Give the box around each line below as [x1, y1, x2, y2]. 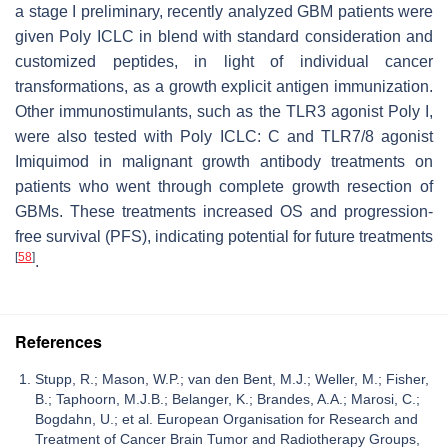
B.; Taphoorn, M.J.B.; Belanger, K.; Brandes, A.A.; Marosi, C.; [35, 391, 420, 408]
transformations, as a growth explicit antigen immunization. [15, 78, 433, 96]
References [15, 330, 102, 354]
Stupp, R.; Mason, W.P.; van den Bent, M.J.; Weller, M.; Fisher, [35, 371, 429, 388]
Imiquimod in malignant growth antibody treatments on [15, 153, 433, 171]
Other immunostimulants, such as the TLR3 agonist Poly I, [15, 103, 433, 121]
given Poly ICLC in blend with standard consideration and [15, 28, 433, 46]
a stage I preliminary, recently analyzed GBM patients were [15, 3, 433, 21]
